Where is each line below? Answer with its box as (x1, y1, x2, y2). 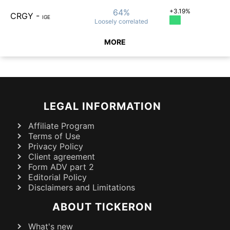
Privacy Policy (28, 141, 83, 151)
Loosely (94, 17, 117, 25)
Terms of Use (28, 130, 80, 141)
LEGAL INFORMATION (43, 100, 161, 112)
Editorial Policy (28, 171, 87, 182)
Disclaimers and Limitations (28, 182, 135, 193)
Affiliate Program (28, 120, 94, 131)
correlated (117, 17, 148, 25)
